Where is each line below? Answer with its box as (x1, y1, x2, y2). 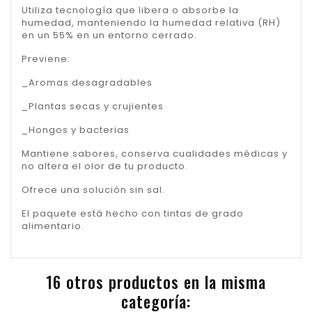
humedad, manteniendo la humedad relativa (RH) (22, 16, 281, 30)
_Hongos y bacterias (22, 123, 130, 137)
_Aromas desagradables (22, 76, 153, 90)
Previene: (22, 52, 70, 66)
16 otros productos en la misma (46, 270, 266, 295)
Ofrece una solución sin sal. (22, 183, 165, 197)
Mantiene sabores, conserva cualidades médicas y (22, 147, 288, 161)
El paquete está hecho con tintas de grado (22, 207, 244, 221)
